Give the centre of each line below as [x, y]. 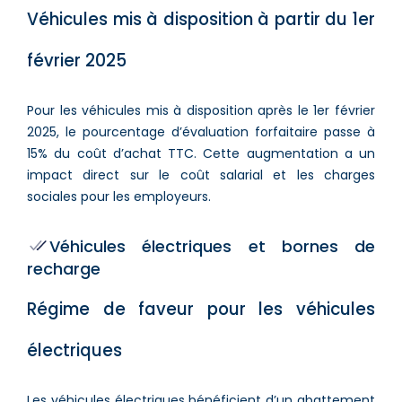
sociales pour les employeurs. [119, 196]
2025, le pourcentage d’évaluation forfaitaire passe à [201, 131]
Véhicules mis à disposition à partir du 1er [201, 19]
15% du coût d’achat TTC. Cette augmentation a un [201, 153]
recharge [64, 268]
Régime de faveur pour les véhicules [201, 309]
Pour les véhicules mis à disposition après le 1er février [201, 110]
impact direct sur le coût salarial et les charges [201, 175]
